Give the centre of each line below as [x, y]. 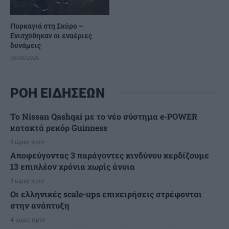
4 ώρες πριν [28, 219]
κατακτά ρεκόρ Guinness [59, 127]
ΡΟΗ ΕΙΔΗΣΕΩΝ [58, 93]
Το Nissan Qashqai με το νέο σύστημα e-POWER [104, 116]
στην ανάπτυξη [40, 205]
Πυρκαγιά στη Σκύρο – [47, 26]
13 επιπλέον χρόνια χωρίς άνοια [73, 166]
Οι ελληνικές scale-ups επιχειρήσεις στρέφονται [106, 194]
